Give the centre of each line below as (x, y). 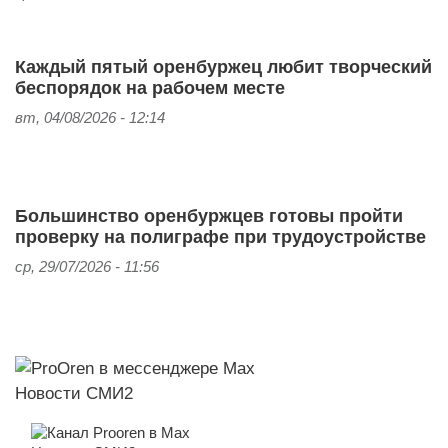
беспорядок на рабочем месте (150, 87)
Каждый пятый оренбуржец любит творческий (223, 66)
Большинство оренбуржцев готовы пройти (209, 215)
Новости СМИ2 (74, 392)
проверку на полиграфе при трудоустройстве (220, 236)
